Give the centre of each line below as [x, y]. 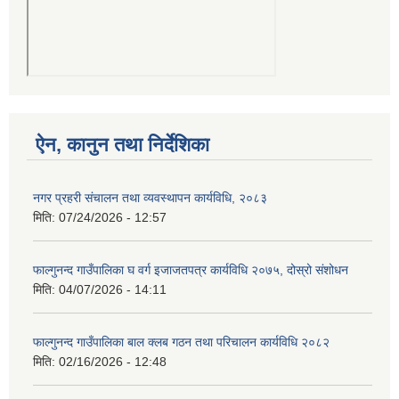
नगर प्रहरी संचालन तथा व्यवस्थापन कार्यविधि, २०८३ [150, 198]
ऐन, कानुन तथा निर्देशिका [122, 145]
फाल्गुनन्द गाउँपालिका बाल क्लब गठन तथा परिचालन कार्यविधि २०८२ [181, 342]
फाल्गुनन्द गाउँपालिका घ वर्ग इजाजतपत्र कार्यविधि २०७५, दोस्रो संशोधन [191, 270]
